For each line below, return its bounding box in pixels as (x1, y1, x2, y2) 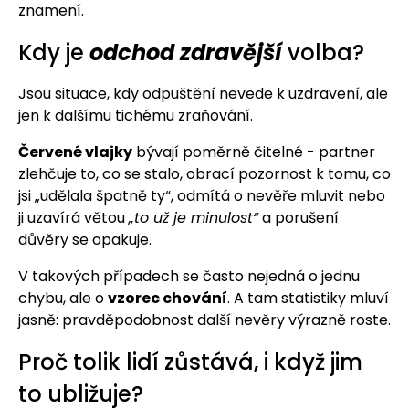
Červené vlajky (18, 141, 132, 163)
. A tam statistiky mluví (227, 287, 389, 309)
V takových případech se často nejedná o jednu (18, 265, 360, 287)
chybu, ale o (18, 287, 108, 309)
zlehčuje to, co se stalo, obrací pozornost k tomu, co (18, 163, 391, 184)
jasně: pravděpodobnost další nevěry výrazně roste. (18, 309, 391, 330)
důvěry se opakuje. (18, 228, 152, 250)
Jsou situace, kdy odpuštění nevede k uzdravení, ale (18, 82, 388, 104)
